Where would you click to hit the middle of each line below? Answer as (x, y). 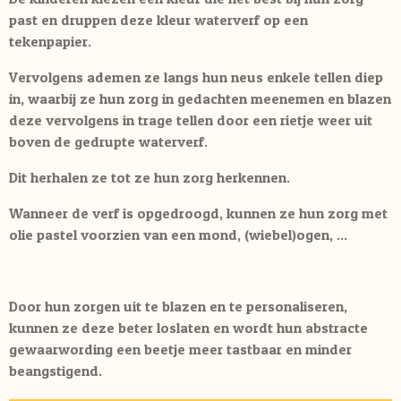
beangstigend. (55, 370)
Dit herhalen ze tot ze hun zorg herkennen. (149, 177)
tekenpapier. (50, 41)
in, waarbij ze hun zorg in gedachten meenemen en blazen (200, 98)
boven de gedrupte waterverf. (108, 141)
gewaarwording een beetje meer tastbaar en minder (180, 349)
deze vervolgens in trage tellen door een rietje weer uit (191, 119)
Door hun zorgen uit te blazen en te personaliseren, (178, 306)
